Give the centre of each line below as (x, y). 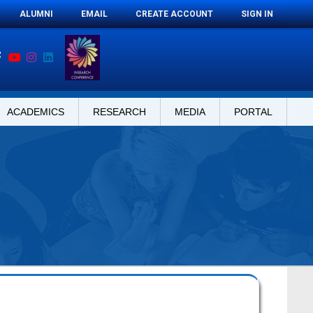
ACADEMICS (36, 112)
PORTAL (253, 112)
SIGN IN (257, 14)
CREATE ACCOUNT (174, 14)
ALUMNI (36, 14)
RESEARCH (119, 112)
